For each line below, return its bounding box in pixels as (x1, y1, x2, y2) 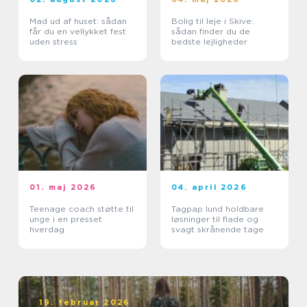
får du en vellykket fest (29, 26, 126, 37)
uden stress (29, 36, 77, 47)
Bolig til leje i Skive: (171, 16, 254, 27)
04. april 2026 (171, 182, 247, 193)
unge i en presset (29, 214, 102, 225)
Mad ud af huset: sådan (29, 16, 127, 27)
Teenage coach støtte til (29, 204, 97, 214)
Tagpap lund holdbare (171, 204, 225, 214)
